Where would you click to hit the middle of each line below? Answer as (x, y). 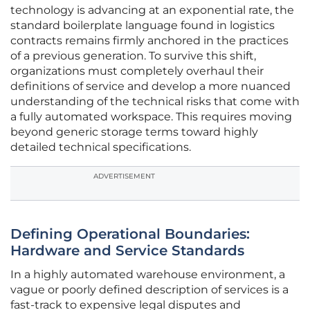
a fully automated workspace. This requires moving (151, 117)
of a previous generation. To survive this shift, (133, 56)
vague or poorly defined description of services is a (149, 290)
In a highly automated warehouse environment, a (148, 275)
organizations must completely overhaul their (137, 71)
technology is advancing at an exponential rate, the (152, 10)
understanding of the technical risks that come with (155, 102)
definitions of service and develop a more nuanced (151, 86)
